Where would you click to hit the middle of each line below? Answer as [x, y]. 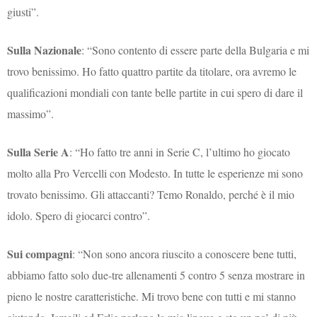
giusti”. [23, 11]
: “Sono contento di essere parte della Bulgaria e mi [196, 50]
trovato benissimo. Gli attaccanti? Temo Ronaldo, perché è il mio [151, 194]
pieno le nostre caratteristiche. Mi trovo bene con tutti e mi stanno [152, 296]
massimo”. [31, 113]
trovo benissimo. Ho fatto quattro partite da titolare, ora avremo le [152, 71]
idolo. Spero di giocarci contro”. [79, 215]
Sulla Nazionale [45, 50]
